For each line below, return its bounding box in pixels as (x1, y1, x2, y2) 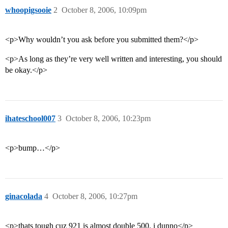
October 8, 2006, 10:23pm (66, 114, 151, 123)
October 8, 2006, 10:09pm (62, 6, 147, 15)
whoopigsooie (5, 6, 51, 15)
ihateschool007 (5, 114, 55, 123)
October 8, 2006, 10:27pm (52, 192, 137, 201)
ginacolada (5, 192, 42, 201)
